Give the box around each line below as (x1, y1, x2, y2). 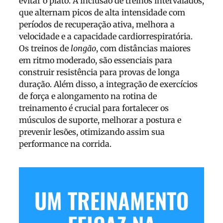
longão (71, 43, 96, 54)
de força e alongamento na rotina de (19, 91, 157, 102)
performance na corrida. (19, 139, 111, 149)
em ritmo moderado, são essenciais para (19, 55, 172, 66)
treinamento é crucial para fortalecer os (19, 103, 169, 113)
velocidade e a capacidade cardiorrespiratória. (19, 31, 193, 42)
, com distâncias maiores (96, 43, 191, 54)
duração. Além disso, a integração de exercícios (19, 79, 198, 90)
